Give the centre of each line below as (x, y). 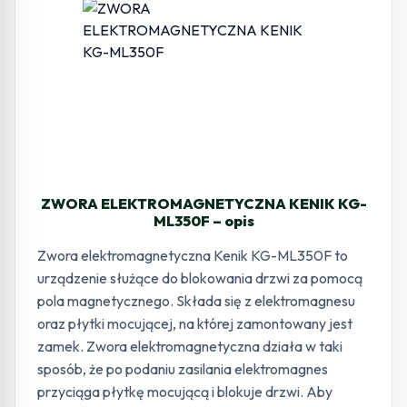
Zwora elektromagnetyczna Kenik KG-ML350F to (193, 255)
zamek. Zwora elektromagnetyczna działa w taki (190, 346)
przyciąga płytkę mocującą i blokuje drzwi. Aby (185, 392)
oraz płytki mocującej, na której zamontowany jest (195, 323)
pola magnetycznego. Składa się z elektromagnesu (196, 301)
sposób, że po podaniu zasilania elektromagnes (183, 369)
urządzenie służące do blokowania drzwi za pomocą (200, 278)
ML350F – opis (203, 221)
